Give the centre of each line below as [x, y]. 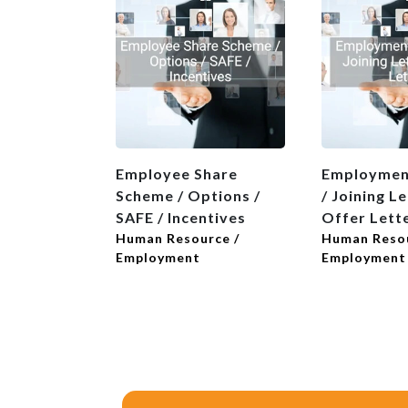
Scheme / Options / [188, 196]
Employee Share [177, 174]
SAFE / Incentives [181, 218]
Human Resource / [178, 239]
